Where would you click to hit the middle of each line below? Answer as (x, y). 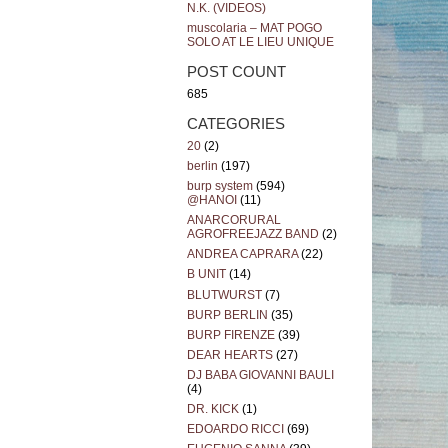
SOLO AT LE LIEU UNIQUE (260, 42)
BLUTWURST (224, 294)
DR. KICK (213, 408)
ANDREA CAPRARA (242, 254)
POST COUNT (236, 71)
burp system (220, 186)
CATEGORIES (236, 123)
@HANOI (212, 200)
